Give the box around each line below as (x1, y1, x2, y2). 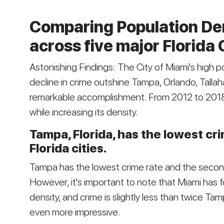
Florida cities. (29, 141, 107, 155)
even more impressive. (29, 206, 122, 218)
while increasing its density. (29, 106, 138, 118)
